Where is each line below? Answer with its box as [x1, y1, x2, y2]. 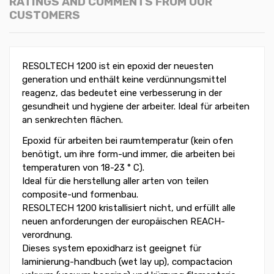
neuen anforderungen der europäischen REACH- [22, 216, 225, 228]
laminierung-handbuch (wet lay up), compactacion [22, 256, 232, 268]
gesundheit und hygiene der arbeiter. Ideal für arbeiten [22, 101, 250, 113]
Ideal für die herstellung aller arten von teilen [22, 176, 209, 187]
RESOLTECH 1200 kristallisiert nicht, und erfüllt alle [22, 202, 235, 214]
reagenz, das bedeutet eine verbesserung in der [22, 87, 222, 99]
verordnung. [22, 229, 72, 241]
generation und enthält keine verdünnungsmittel [22, 74, 226, 86]
